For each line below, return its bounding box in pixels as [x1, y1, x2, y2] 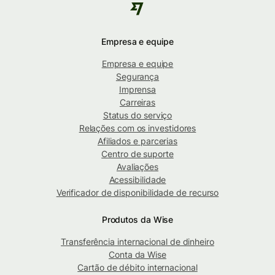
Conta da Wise [109, 249, 166, 260]
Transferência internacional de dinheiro [61, 236, 214, 247]
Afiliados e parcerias [97, 135, 178, 146]
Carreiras [119, 96, 156, 107]
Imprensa [118, 83, 157, 95]
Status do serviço [103, 109, 172, 120]
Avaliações [116, 161, 159, 172]
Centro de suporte [101, 148, 174, 159]
